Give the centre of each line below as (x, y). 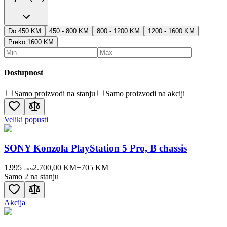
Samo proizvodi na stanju (55, 94)
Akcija (15, 203)
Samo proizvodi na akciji (145, 94)
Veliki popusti (26, 120)
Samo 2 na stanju (31, 177)
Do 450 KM (25, 31)
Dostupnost (24, 72)
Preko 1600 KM (31, 42)
